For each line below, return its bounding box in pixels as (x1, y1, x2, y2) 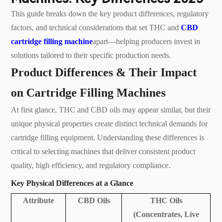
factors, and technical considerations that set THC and (11, 23, 181, 32)
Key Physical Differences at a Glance (11, 178, 134, 187)
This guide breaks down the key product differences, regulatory (11, 9, 209, 18)
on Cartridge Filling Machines (11, 86, 166, 99)
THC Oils (150, 196, 182, 205)
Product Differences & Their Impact (11, 65, 197, 79)
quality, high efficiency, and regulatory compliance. (11, 161, 171, 169)
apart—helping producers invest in (93, 37, 201, 46)
